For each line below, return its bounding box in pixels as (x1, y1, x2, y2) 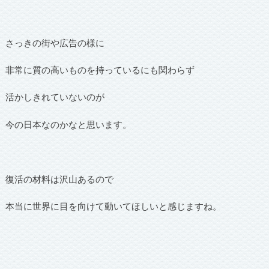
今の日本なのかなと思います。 (5, 118, 131, 130)
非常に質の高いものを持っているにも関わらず (5, 64, 195, 76)
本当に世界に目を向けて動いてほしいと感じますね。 (5, 201, 222, 212)
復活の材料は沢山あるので (5, 173, 113, 184)
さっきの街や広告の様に (5, 37, 104, 48)
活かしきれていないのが (5, 91, 104, 103)
